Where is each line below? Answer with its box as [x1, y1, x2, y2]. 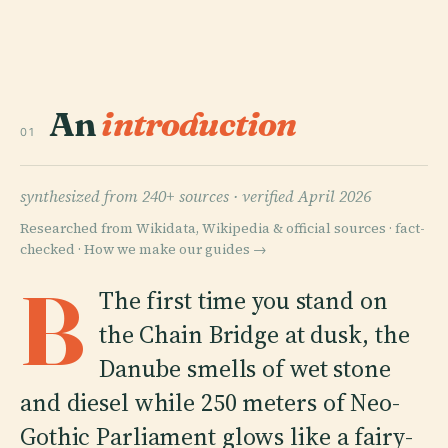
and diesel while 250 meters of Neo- [20, 385, 400, 419]
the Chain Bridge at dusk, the [98, 317, 410, 351]
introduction [101, 102, 297, 145]
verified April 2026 [242, 184, 371, 207]
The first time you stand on [98, 283, 388, 317]
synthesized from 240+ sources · [20, 184, 242, 207]
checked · [20, 239, 84, 259]
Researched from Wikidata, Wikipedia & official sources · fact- [20, 218, 425, 238]
